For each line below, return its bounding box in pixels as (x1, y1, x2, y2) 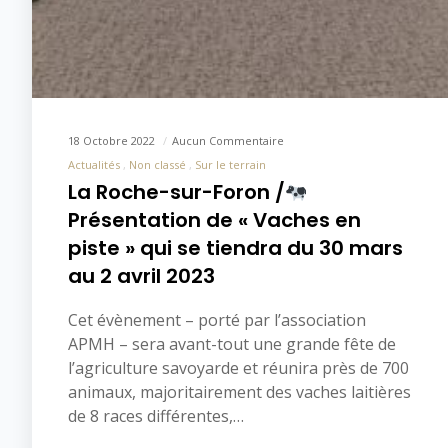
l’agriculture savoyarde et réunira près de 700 (68, 357, 409, 380)
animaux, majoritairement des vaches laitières (68, 381, 411, 404)
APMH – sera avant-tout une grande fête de (68, 333, 396, 356)
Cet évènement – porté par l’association (68, 309, 366, 332)
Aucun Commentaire (172, 133, 284, 149)
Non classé (129, 157, 186, 173)
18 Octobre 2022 (68, 133, 158, 149)
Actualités (68, 157, 120, 173)
